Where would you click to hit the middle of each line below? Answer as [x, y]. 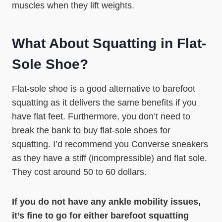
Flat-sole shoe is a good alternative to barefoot [104, 89]
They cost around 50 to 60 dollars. [79, 172]
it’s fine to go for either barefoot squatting [100, 216]
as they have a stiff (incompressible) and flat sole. [110, 158]
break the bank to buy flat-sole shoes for [91, 130]
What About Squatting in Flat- [109, 43]
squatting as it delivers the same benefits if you [104, 103]
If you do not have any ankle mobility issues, [106, 202]
